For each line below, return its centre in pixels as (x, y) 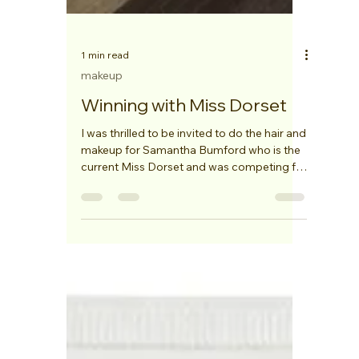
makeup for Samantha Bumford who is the (190, 256)
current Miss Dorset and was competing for (194, 272)
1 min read (105, 160)
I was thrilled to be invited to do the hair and (193, 239)
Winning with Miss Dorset (184, 211)
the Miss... (106, 289)
